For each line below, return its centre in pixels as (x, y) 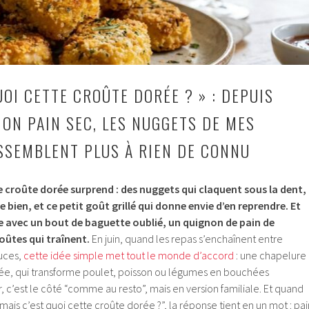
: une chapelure (270, 256)
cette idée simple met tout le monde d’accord (129, 256)
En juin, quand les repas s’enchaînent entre (186, 239)
